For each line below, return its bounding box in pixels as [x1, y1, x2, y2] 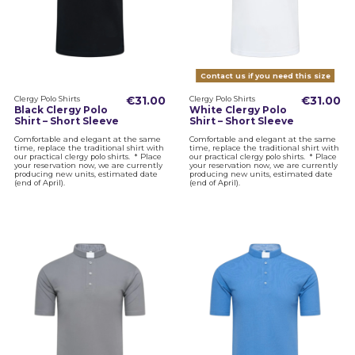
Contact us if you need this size [200, 71, 330, 81]
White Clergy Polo [189, 104, 287, 116]
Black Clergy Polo [13, 104, 108, 116]
